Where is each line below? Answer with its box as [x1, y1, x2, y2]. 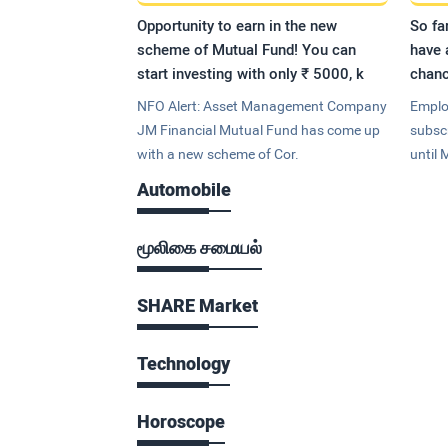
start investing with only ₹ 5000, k [137, 64, 364, 83]
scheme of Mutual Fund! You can [137, 40, 356, 59]
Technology [137, 352, 230, 374]
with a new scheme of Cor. [137, 145, 299, 162]
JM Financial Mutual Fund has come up [137, 121, 380, 138]
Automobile [137, 178, 231, 200]
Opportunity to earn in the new [137, 16, 337, 35]
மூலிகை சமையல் [137, 236, 262, 258]
